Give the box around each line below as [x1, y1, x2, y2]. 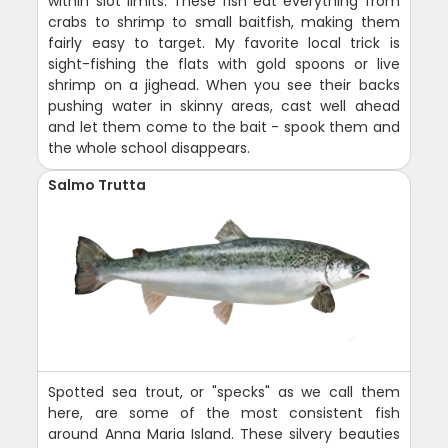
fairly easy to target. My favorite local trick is [48, 32, 400, 53]
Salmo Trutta [48, 174, 147, 195]
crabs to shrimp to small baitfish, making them [48, 11, 400, 32]
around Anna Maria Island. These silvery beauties [48, 423, 400, 444]
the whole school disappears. [48, 137, 251, 158]
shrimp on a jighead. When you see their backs [48, 74, 400, 95]
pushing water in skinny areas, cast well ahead [48, 95, 400, 116]
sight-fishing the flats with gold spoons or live [48, 53, 400, 74]
